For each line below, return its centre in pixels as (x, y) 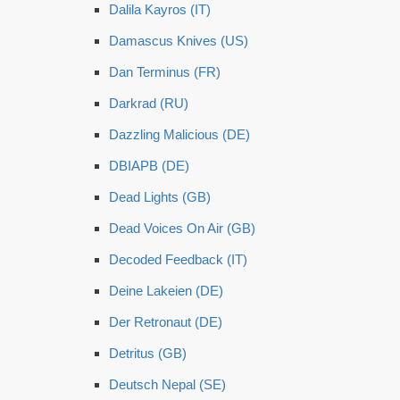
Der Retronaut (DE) (166, 322)
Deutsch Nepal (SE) (167, 384)
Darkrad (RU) (149, 103)
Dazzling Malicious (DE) (179, 134)
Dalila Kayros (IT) (160, 9)
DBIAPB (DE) (149, 166)
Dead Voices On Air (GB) (182, 228)
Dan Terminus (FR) (165, 72)
